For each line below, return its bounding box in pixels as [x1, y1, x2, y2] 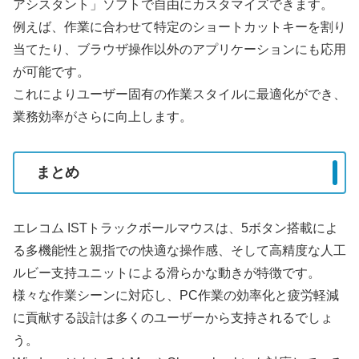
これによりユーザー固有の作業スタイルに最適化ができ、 [13, 87, 346, 101]
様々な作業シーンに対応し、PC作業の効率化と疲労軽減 [13, 288, 339, 302]
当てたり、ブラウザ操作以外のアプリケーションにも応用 [13, 42, 346, 56]
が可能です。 [13, 64, 90, 79]
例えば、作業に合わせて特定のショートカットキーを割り [13, 19, 346, 34]
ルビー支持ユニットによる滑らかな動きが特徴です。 [13, 265, 321, 280]
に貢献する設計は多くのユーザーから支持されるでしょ [13, 310, 333, 325]
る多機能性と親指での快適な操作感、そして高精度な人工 [13, 243, 346, 257]
